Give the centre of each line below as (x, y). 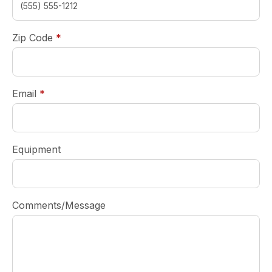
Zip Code (32, 37)
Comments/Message (59, 205)
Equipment (36, 149)
